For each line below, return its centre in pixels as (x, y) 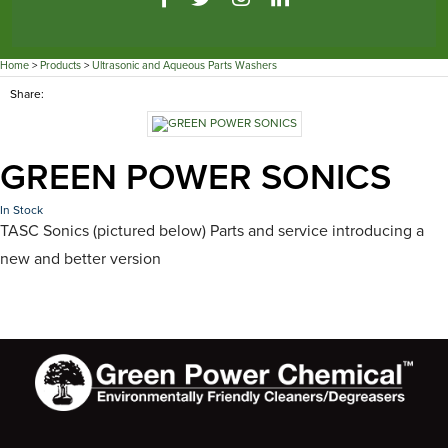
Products (60, 66)
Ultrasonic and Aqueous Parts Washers (184, 66)
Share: (27, 94)
